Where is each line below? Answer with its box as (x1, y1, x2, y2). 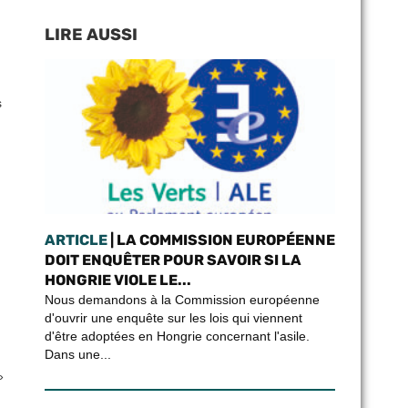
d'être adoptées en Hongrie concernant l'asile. (44, 329, 310, 343)
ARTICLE (44, 231, 107, 249)
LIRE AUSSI (44, 25, 138, 45)
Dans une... (44, 347, 111, 362)
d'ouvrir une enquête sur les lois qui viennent (44, 311, 302, 325)
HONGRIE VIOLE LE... (44, 271, 191, 289)
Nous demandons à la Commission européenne (44, 292, 320, 307)
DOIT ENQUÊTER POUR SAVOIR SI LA (44, 251, 301, 269)
